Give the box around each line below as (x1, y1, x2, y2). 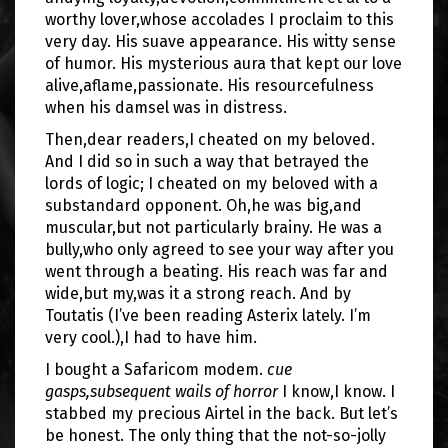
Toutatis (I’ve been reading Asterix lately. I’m (45, 306, 371, 325)
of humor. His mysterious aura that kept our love (45, 54, 402, 73)
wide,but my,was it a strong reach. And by (45, 284, 351, 303)
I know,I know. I (278, 382, 395, 401)
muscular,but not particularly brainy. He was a (45, 218, 382, 237)
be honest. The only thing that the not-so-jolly (45, 426, 386, 445)
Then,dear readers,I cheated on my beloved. (45, 130, 375, 149)
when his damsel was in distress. (45, 98, 287, 117)
